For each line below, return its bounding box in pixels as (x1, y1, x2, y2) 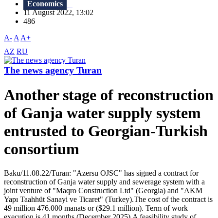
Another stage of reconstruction (4, 86, 214, 104)
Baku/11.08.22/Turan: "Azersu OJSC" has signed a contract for (4, 168, 199, 177)
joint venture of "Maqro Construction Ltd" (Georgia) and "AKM (4, 186, 202, 195)
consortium (4, 140, 79, 158)
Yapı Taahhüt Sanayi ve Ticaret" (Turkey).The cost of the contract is (4, 195, 213, 203)
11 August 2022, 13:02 (23, 8, 99, 17)
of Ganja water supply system (4, 104, 201, 122)
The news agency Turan (4, 65, 102, 76)
